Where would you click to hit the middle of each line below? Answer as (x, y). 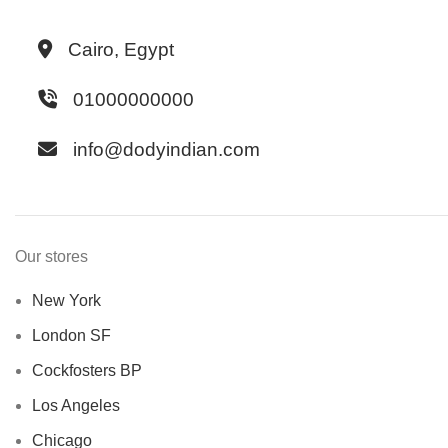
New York (66, 301)
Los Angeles (76, 406)
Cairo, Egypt (121, 50)
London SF (71, 336)
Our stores (51, 257)
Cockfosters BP (87, 371)
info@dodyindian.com (166, 150)
